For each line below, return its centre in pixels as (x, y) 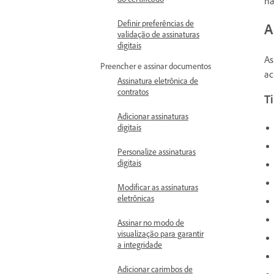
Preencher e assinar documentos (156, 66)
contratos (133, 91)
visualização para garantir (161, 233)
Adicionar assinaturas (153, 116)
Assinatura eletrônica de (158, 80)
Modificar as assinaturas (158, 187)
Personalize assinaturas (157, 151)
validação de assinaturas (158, 34)
